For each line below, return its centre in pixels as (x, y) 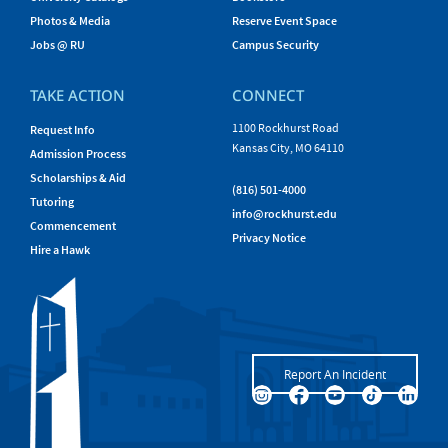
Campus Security (275, 44)
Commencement (73, 225)
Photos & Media (70, 20)
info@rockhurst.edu (284, 213)
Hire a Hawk (60, 249)
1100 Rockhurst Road (286, 127)
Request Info (62, 129)
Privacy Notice (269, 237)
